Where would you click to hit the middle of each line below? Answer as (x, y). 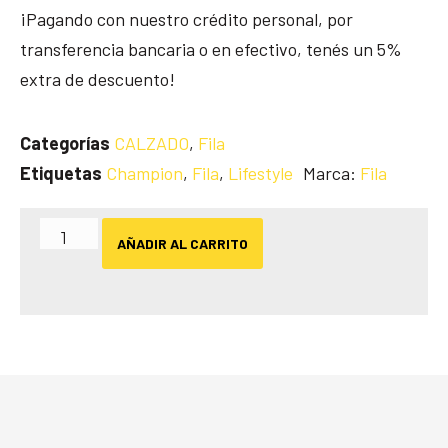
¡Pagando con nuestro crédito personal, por (186, 18)
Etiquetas (61, 172)
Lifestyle (260, 172)
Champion (144, 172)
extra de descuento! (97, 78)
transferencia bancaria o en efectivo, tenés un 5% (211, 48)
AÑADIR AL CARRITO (183, 243)
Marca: (331, 172)
